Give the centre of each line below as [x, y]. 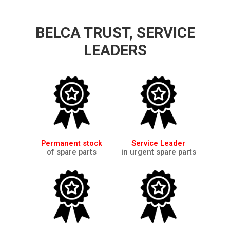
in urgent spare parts [158, 152]
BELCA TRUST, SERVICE [115, 33]
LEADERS [115, 50]
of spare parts [72, 152]
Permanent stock [72, 143]
